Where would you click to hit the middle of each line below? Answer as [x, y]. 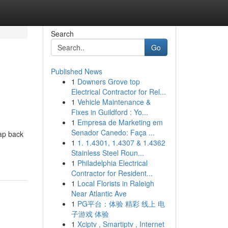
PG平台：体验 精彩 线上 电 [121, 204]
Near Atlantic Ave [99, 193]
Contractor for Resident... [112, 173]
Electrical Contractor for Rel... [118, 92]
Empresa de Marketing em [120, 122]
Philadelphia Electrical [112, 163]
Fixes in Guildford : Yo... [109, 112]
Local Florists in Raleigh [116, 183]
